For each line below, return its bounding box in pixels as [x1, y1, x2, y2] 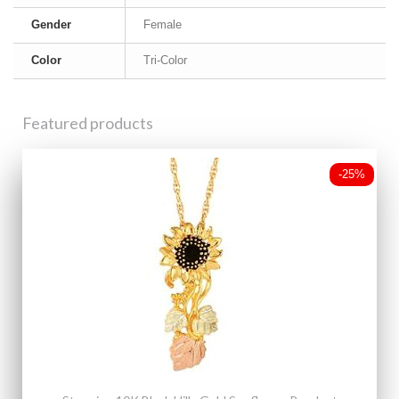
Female [143, 18, 182, 31]
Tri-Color [143, 53, 187, 67]
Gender [31, 18, 71, 31]
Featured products [22, 113, 153, 133]
